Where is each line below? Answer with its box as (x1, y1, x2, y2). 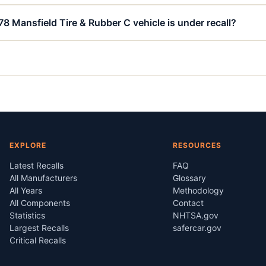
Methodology (172, 185, 224, 195)
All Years (9, 185, 43, 195)
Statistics (9, 210, 46, 220)
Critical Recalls (9, 235, 66, 245)
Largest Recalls (9, 223, 69, 233)
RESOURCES (172, 141, 221, 150)
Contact (172, 198, 204, 208)
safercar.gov (172, 223, 221, 233)
